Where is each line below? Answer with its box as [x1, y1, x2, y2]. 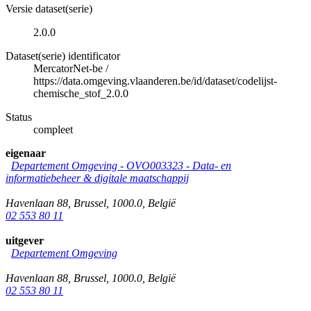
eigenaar [6, 146, 46, 159]
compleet [33, 123, 73, 135]
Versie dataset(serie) [6, 2, 92, 15]
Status [6, 110, 32, 123]
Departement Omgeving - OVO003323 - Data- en [11, 159, 231, 171]
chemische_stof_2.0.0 [33, 87, 128, 99]
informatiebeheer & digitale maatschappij [6, 171, 189, 184]
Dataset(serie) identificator [6, 49, 120, 62]
